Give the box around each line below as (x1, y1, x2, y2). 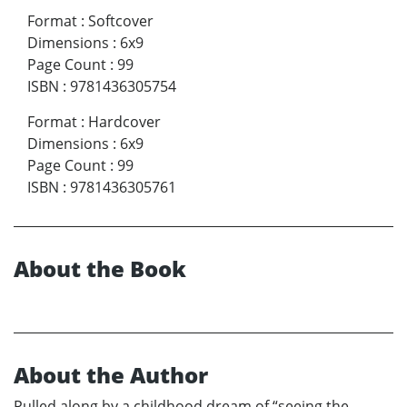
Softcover (88, 10, 154, 31)
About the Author (14, 359, 208, 390)
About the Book (14, 253, 186, 283)
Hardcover (88, 111, 161, 132)
